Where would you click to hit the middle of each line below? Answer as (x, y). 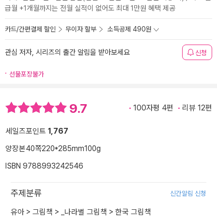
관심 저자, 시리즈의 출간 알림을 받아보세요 (67, 52)
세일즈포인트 (27, 131)
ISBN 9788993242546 (44, 166)
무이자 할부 (81, 29)
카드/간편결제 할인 (30, 29)
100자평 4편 (153, 108)
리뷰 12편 (197, 108)
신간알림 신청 (188, 194)
